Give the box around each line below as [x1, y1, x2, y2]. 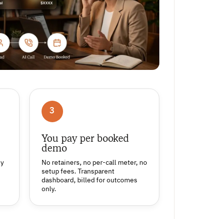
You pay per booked [41, 131, 129, 145]
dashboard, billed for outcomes [41, 176, 137, 184]
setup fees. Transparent [41, 168, 114, 175]
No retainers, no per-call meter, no [41, 159, 147, 166]
